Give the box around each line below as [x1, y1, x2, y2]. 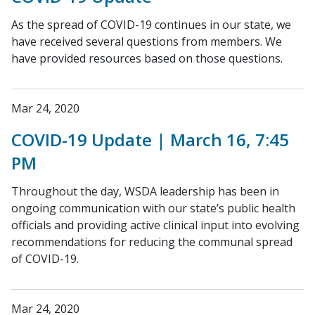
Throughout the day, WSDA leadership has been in [11, 184, 279, 199]
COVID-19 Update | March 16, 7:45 [11, 128, 289, 151]
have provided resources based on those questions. [11, 51, 283, 66]
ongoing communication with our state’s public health [11, 200, 295, 216]
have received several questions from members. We [11, 34, 282, 49]
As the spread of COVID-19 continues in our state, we [11, 17, 291, 32]
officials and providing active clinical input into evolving [11, 217, 300, 233]
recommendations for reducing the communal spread [11, 234, 292, 250]
